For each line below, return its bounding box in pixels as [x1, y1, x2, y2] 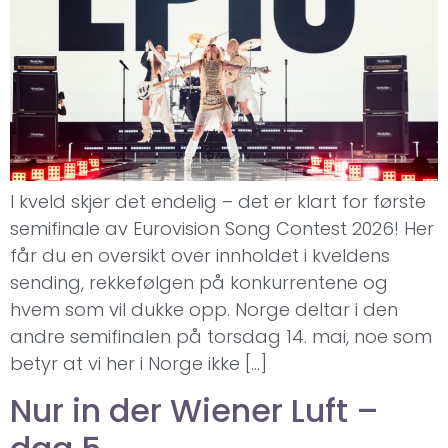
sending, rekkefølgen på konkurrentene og [10, 270, 388, 296]
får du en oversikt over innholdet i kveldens [10, 243, 390, 269]
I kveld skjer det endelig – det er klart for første [10, 189, 426, 215]
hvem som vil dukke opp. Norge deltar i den [10, 297, 398, 323]
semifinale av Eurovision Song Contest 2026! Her [10, 216, 434, 242]
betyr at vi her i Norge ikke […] [10, 351, 267, 377]
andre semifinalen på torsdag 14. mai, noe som [10, 324, 432, 350]
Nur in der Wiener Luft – [10, 387, 379, 433]
